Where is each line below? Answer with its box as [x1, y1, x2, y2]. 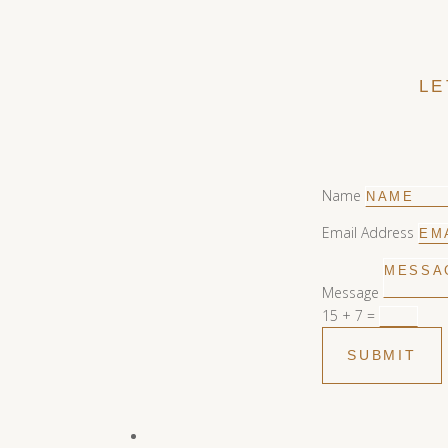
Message [322, 282, 379, 302]
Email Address [322, 222, 414, 242]
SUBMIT [347, 346, 417, 363]
